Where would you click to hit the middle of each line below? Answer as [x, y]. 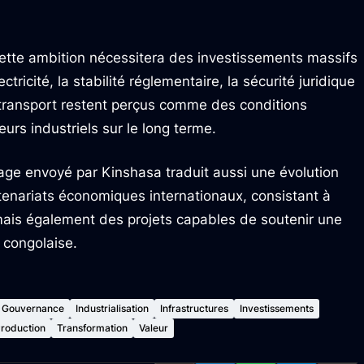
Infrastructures [194, 308]
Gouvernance [33, 308]
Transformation [92, 328]
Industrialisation [112, 308]
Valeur [154, 328]
